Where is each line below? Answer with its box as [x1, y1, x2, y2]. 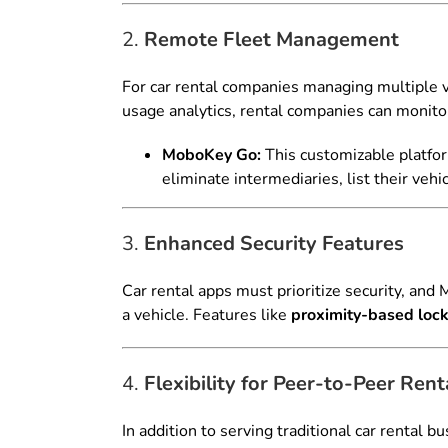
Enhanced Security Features [144, 230, 404, 258]
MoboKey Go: [162, 144, 261, 167]
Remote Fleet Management [144, 26, 399, 54]
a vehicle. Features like [122, 304, 291, 327]
